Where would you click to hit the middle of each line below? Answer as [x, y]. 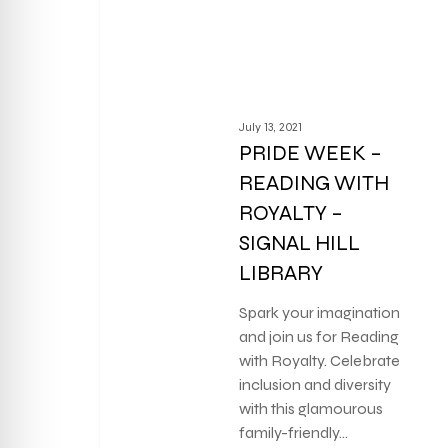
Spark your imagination [320, 313]
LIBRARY [281, 274]
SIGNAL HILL [300, 244]
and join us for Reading [319, 337]
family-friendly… [294, 433]
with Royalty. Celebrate [320, 361]
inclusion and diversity [315, 385]
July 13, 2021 [271, 127]
